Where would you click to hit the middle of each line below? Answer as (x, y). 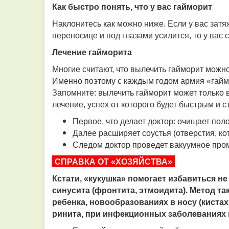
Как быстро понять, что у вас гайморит (132, 7)
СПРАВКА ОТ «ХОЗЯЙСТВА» (113, 162)
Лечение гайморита (92, 52)
